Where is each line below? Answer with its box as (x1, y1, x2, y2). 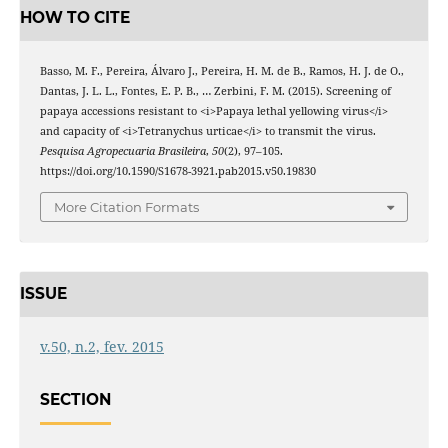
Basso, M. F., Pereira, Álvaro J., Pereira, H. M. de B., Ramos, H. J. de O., (39, 64, 404, 78)
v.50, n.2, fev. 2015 (39, 336, 164, 356)
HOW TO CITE (19, 8, 130, 28)
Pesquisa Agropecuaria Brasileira (39, 144, 206, 158)
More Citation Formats (54, 198, 199, 215)
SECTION (39, 389, 111, 409)
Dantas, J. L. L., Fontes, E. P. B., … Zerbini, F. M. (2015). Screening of (39, 84, 391, 98)
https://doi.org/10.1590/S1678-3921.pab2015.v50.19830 (39, 164, 316, 178)
